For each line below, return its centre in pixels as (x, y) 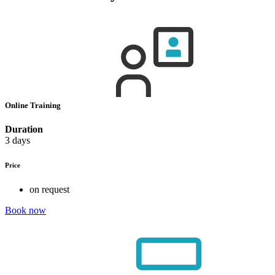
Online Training (34, 106)
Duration (24, 130)
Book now (25, 211)
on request (49, 190)
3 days (17, 141)
